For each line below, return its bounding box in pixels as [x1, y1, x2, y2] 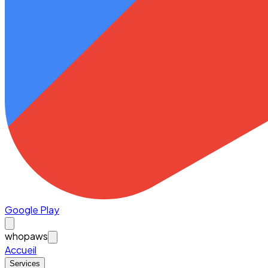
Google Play [5, 203, 59, 217]
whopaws [5, 230, 48, 243]
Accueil [5, 243, 36, 257]
